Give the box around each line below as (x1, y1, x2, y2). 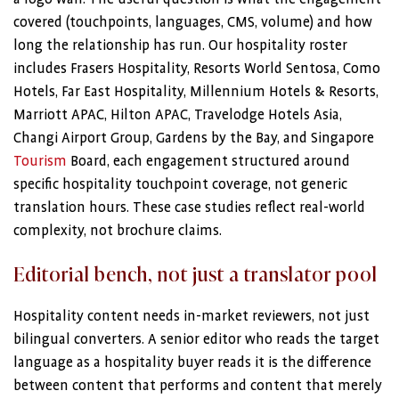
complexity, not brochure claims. (13, 223, 222, 239)
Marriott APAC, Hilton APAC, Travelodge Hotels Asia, (13, 107, 342, 123)
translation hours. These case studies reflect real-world (13, 199, 365, 216)
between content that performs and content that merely (13, 378, 382, 394)
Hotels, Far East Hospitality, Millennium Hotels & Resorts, (13, 84, 379, 100)
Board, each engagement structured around (67, 153, 350, 169)
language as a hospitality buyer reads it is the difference (13, 354, 371, 370)
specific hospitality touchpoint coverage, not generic (13, 176, 347, 192)
